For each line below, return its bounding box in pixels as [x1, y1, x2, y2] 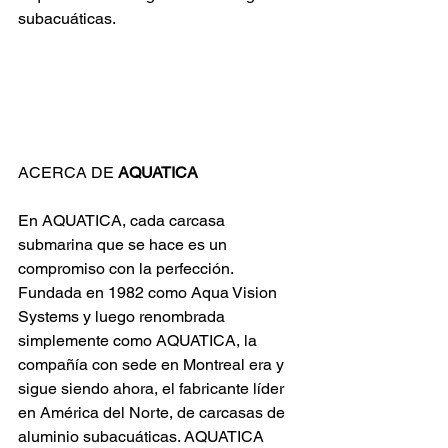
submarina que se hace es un [18, 234, 231, 254]
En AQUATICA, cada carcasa [18, 210, 229, 230]
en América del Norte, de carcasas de [18, 402, 289, 422]
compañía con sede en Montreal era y [18, 354, 288, 374]
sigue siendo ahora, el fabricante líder [18, 378, 288, 398]
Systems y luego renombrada [18, 306, 229, 326]
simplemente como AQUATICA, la [18, 330, 261, 350]
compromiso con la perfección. [18, 258, 234, 278]
